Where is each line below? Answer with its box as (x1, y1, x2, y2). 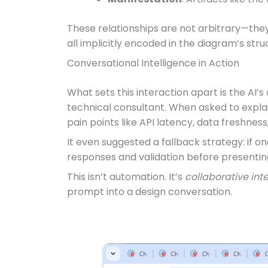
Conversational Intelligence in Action (67, 56, 239, 70)
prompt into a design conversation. (67, 185, 232, 199)
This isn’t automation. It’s (67, 170, 185, 184)
